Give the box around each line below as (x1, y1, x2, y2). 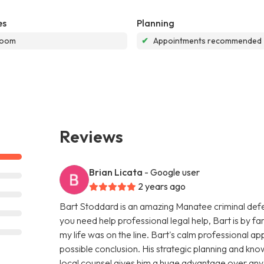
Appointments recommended (153, 35, 262, 46)
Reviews (60, 125, 124, 147)
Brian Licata (89, 166, 143, 178)
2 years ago (138, 180, 186, 192)
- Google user (144, 166, 200, 178)
